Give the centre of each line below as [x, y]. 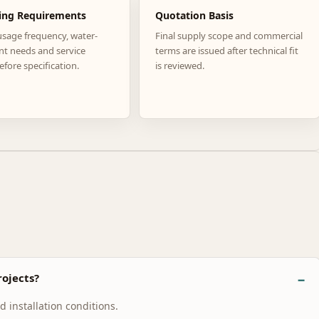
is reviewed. [179, 65]
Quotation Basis [194, 15]
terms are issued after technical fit [226, 50]
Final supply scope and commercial [229, 35]
